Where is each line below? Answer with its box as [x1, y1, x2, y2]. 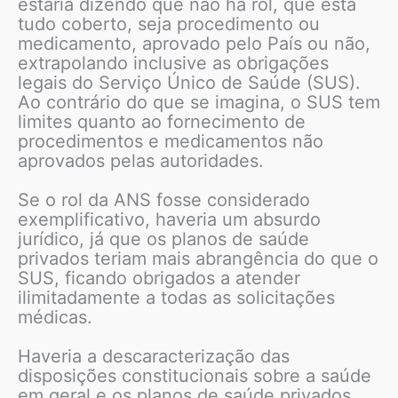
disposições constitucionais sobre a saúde [18, 364, 371, 386]
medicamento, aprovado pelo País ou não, [18, 32, 370, 54]
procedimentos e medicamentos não [18, 130, 323, 152]
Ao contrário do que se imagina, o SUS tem [18, 91, 380, 113]
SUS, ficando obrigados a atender [18, 267, 300, 289]
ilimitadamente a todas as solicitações [18, 286, 335, 308]
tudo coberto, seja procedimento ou [18, 12, 320, 35]
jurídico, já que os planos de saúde [18, 227, 309, 250]
